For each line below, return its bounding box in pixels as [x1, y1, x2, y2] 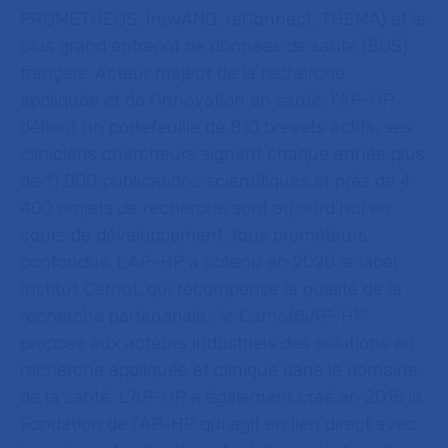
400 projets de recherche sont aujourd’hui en [20, 197, 391, 219]
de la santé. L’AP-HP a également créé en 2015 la [20, 386, 422, 408]
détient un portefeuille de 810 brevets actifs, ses [20, 116, 412, 138]
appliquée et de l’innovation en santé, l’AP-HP [20, 89, 394, 111]
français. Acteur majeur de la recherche [20, 62, 345, 84]
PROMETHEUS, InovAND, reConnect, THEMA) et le [20, 8, 426, 30]
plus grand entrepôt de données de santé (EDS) [20, 35, 408, 57]
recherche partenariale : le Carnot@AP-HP [20, 305, 365, 327]
